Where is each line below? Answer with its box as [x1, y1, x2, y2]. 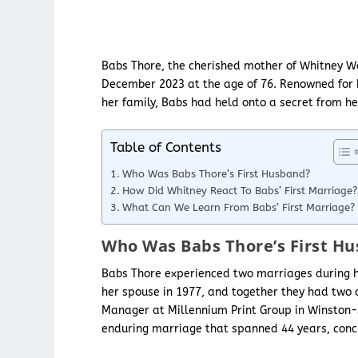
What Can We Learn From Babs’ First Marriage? [121, 201, 355, 214]
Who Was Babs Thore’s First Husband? [121, 168, 310, 181]
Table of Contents [110, 140, 222, 156]
